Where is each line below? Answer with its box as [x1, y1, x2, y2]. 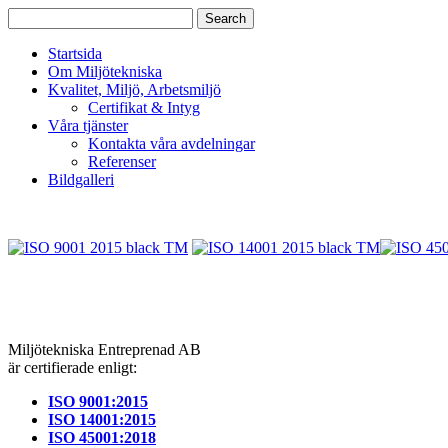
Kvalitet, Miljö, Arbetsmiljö [48, 81, 221, 98]
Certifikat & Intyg [88, 99, 200, 116]
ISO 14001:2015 [48, 411, 156, 428]
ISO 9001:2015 [48, 393, 148, 410]
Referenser [88, 153, 156, 170]
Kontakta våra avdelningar [88, 135, 255, 152]
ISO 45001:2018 [48, 429, 156, 446]
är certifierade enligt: [8, 359, 137, 376]
